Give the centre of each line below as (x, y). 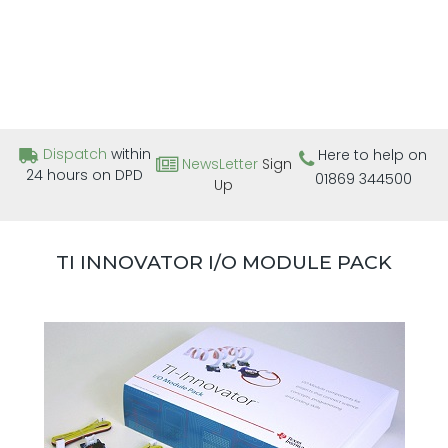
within (128, 154)
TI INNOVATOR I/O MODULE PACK (224, 261)
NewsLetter (219, 164)
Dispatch (74, 154)
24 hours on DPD (85, 175)
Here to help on (371, 155)
